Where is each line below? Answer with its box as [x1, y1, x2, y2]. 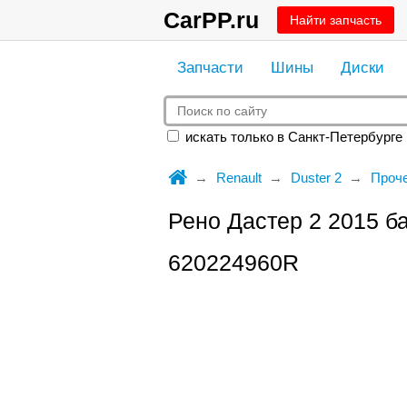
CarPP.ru [163, 7, 259, 33]
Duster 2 [290, 170, 342, 185]
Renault [215, 170, 262, 185]
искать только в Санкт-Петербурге [181, 129, 402, 144]
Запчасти [176, 59, 243, 76]
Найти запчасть [289, 13, 382, 27]
